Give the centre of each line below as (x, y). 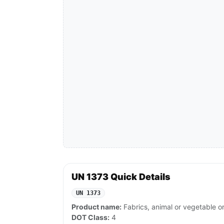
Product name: (96, 207)
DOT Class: (90, 217)
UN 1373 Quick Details (121, 177)
